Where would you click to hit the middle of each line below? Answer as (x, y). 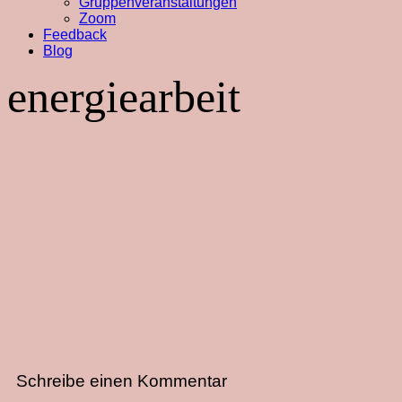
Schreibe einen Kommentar (122, 380)
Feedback (75, 35)
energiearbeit (124, 96)
